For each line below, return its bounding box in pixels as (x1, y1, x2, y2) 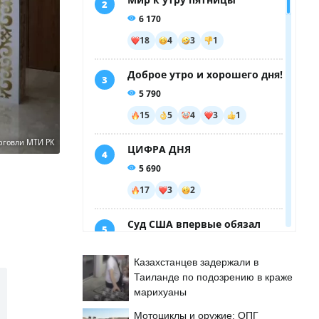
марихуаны (134, 286, 187, 298)
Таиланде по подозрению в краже (134, 271, 293, 283)
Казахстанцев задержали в (134, 256, 258, 268)
